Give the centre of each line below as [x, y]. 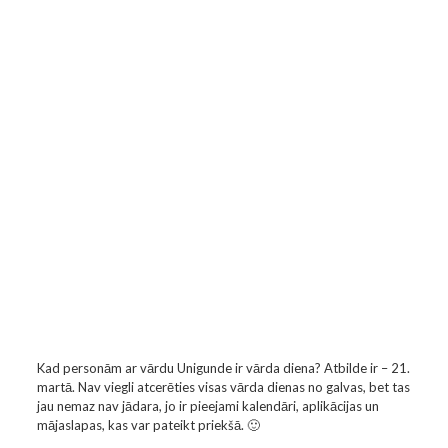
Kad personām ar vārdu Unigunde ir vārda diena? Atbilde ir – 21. [223, 368]
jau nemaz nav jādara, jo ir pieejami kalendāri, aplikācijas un [207, 406]
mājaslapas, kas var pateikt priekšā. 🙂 [148, 425]
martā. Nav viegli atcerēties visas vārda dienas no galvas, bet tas [223, 387]
